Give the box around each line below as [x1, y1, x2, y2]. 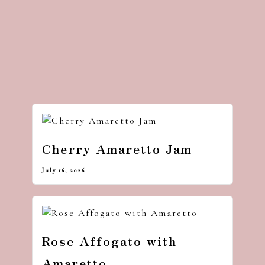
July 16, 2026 [42, 166, 85, 174]
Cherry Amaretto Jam [42, 140, 192, 158]
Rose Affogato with [42, 231, 177, 250]
